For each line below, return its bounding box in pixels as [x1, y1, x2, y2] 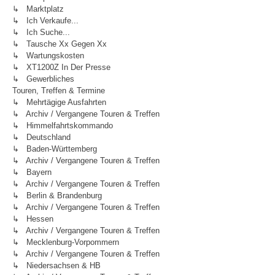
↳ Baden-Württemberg [12, 144, 97, 153]
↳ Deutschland [12, 133, 71, 142]
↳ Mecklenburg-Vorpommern [12, 238, 119, 247]
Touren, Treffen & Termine [12, 86, 105, 95]
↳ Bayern [12, 168, 52, 177]
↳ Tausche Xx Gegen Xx [12, 39, 107, 48]
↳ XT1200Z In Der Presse [12, 63, 110, 72]
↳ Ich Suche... [12, 28, 70, 37]
